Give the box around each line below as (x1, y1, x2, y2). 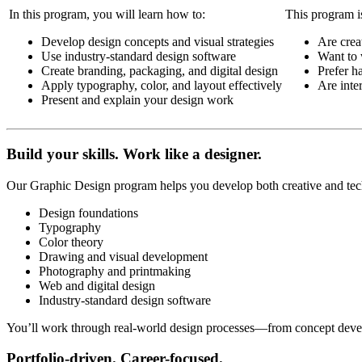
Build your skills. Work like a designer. (6, 145, 262, 162)
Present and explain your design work (41, 92, 234, 107)
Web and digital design (39, 278, 155, 293)
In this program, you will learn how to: (9, 6, 205, 21)
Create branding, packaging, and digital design (41, 63, 278, 78)
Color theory (39, 234, 103, 249)
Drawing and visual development (39, 249, 208, 263)
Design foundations (39, 205, 138, 220)
